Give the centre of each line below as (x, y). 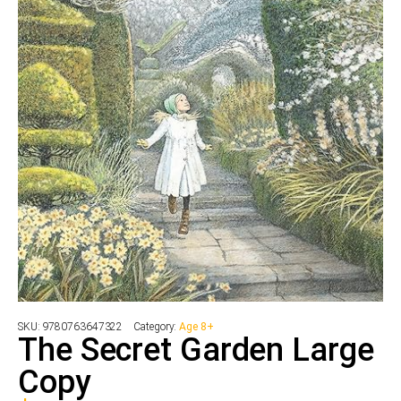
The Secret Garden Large (196, 350)
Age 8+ (196, 326)
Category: (157, 326)
